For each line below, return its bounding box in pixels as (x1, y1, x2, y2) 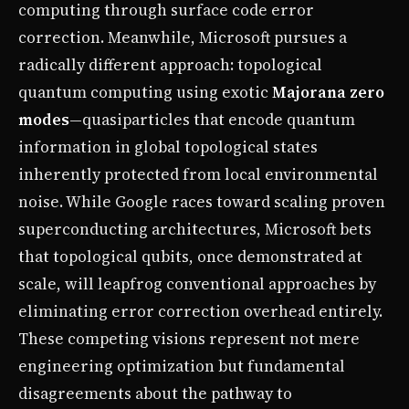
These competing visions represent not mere (18, 327, 360, 350)
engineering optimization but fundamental (18, 354, 345, 377)
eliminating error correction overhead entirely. (18, 299, 383, 322)
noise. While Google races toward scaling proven (18, 190, 385, 213)
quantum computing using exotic (18, 80, 272, 103)
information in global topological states (18, 135, 318, 158)
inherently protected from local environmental (18, 163, 378, 185)
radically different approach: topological (18, 53, 322, 76)
